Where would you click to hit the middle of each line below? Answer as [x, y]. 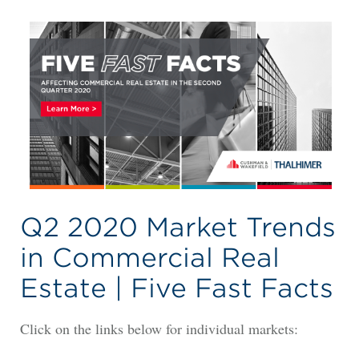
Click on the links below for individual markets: [159, 328]
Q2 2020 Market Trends [177, 227]
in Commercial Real [149, 257]
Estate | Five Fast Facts [176, 288]
